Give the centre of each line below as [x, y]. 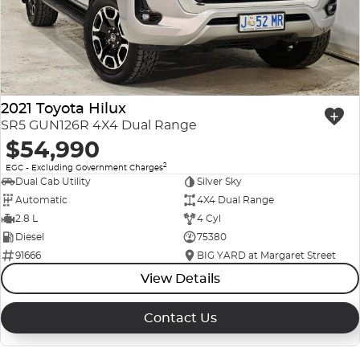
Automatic [41, 200]
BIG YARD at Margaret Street [266, 256]
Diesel [30, 237]
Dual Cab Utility [53, 182]
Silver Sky [219, 182]
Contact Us [180, 317]
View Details [180, 278]
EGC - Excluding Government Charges [84, 167]
